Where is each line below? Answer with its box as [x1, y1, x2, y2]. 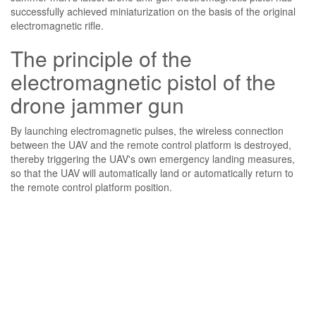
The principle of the [11, 42, 192, 73]
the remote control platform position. [11, 179, 172, 194]
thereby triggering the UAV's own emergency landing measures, [11, 151, 295, 166]
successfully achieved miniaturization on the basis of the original [11, 4, 296, 18]
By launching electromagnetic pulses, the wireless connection [11, 123, 284, 138]
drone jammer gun [11, 89, 184, 120]
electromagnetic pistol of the [11, 66, 276, 97]
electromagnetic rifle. [11, 18, 104, 32]
